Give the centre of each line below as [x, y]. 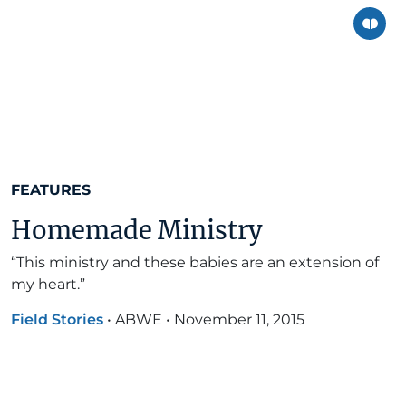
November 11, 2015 [239, 320]
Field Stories [57, 320]
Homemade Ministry [137, 231]
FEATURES [51, 190]
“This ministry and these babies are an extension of [195, 263]
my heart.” [48, 285]
